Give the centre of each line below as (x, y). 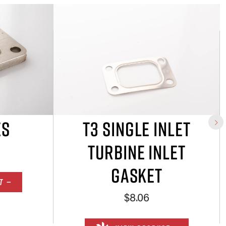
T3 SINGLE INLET (137, 129)
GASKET (137, 176)
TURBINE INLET (137, 152)
